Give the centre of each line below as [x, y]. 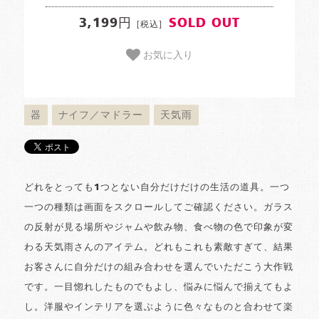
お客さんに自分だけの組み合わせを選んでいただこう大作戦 [159, 267]
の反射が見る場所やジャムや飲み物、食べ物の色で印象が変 [159, 227]
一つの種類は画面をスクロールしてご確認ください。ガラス [159, 207]
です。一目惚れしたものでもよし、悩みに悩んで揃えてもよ [159, 287]
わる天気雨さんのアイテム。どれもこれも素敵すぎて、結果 [159, 247]
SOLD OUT [204, 24]
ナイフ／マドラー [101, 115]
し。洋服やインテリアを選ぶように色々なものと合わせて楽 [159, 307]
